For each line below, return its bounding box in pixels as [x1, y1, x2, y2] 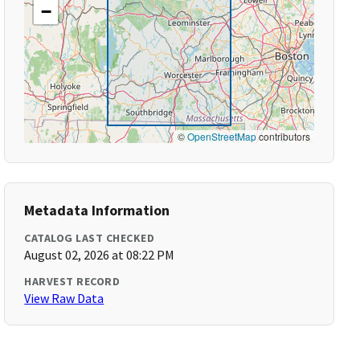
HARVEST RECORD [24, 274, 121, 288]
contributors [256, 129, 310, 143]
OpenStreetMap [186, 129, 256, 143]
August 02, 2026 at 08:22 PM [24, 247, 175, 263]
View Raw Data [24, 290, 104, 306]
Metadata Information [24, 201, 170, 219]
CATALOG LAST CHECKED [24, 231, 155, 245]
